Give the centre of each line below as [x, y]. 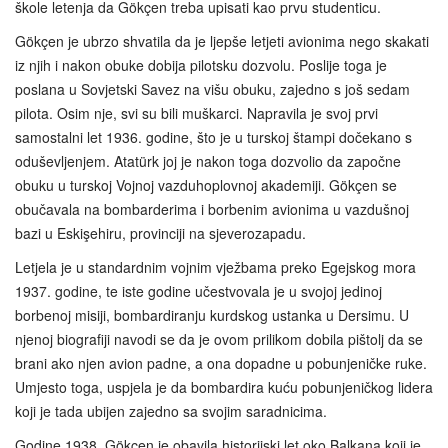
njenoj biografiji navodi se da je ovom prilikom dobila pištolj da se [219, 338]
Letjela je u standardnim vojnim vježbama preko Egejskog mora [215, 266]
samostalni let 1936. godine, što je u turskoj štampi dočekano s [213, 136]
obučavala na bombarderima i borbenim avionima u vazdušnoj [212, 208]
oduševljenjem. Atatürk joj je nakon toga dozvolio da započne [208, 160]
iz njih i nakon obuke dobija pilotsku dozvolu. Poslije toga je [201, 64]
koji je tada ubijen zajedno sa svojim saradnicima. [171, 410]
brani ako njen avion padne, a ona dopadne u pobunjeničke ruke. [221, 362]
